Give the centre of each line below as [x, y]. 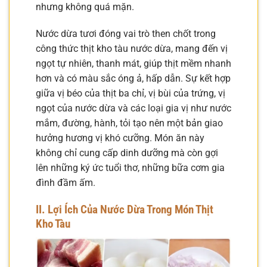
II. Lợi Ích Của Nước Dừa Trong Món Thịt [125, 210]
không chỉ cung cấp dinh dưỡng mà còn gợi [127, 153]
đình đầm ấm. [66, 183]
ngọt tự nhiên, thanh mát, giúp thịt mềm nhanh [133, 64]
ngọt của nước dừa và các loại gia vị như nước [133, 108]
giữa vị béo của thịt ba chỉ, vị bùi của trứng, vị [131, 94]
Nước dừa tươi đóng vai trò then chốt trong [126, 34]
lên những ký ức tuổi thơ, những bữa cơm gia [130, 168]
